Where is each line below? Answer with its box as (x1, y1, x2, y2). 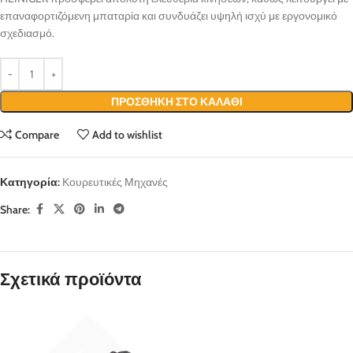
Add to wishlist (92, 128, 163, 143)
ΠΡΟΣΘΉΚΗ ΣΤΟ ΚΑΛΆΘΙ (110, 95, 243, 110)
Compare (15, 128, 60, 143)
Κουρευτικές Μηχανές (62, 175, 168, 190)
